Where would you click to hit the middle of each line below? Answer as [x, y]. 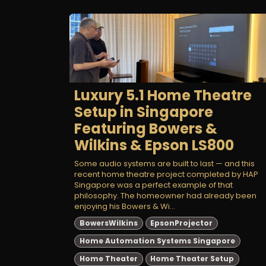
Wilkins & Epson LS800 [154, 145]
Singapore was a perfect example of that [153, 185]
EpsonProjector [182, 223]
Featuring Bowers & [146, 128]
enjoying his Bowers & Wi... [125, 206]
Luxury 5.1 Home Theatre [163, 95]
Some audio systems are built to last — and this [164, 163]
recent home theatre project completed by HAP [166, 174]
